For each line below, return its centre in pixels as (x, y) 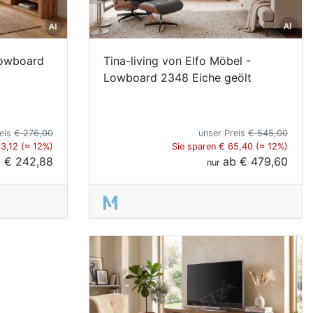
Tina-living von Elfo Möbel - (177, 60)
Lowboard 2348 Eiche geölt (177, 77)
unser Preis (223, 133)
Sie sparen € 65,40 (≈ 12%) (230, 146)
